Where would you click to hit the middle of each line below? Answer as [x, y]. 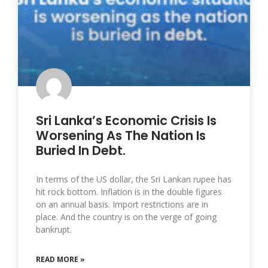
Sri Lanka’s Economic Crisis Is [126, 120]
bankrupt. [54, 229]
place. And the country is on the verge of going [126, 217]
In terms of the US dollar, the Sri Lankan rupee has [134, 179]
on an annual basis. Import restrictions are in [122, 204]
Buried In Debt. [81, 150]
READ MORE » [60, 259]
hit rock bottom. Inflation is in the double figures [129, 191]
